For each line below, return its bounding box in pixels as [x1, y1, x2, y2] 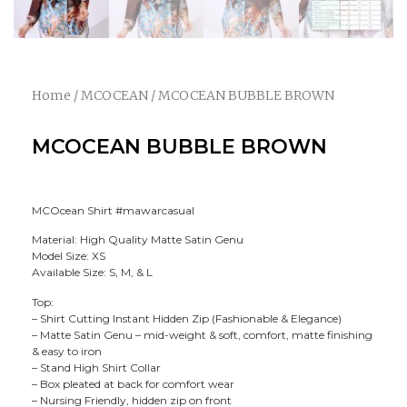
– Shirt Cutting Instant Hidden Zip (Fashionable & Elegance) [32, 311, 342, 325]
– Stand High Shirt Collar [32, 360, 161, 374]
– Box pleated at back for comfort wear [32, 376, 234, 391]
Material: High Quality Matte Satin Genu [32, 233, 243, 247]
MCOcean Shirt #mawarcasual [32, 203, 194, 217]
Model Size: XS [32, 249, 105, 263]
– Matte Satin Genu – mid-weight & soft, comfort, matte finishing [32, 327, 372, 342]
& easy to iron [32, 343, 102, 358]
